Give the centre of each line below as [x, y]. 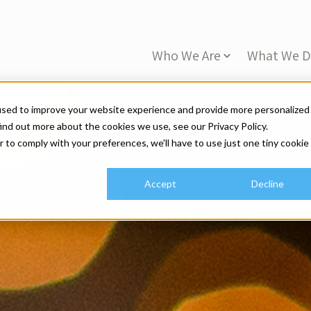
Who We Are [186, 56]
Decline [267, 184]
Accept [160, 184]
